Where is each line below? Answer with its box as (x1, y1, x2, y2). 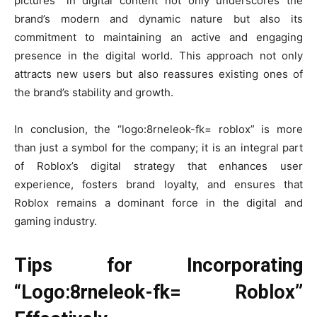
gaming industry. (14, 214, 97, 229)
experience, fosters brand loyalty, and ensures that (14, 178, 303, 192)
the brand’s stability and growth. (14, 86, 173, 100)
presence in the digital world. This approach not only (14, 49, 303, 63)
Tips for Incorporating (14, 254, 303, 277)
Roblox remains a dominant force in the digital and (14, 196, 303, 210)
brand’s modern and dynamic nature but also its (14, 12, 303, 26)
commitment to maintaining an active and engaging (14, 30, 303, 45)
